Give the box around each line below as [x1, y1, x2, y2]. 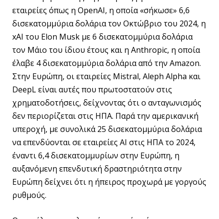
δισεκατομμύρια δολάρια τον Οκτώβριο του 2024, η [12, 18, 206, 29]
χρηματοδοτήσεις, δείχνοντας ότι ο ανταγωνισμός [12, 97, 201, 108]
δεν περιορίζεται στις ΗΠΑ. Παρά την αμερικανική [12, 110, 198, 121]
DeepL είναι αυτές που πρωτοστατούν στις [12, 84, 172, 95]
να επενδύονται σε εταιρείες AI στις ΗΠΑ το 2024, [12, 136, 196, 148]
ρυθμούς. [12, 189, 46, 200]
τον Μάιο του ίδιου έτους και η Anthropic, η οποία [12, 44, 200, 55]
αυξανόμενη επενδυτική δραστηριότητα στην [12, 163, 182, 174]
